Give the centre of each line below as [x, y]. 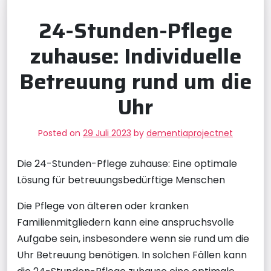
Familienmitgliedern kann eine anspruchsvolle [126, 222]
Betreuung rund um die [135, 81]
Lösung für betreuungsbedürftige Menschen [121, 180]
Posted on [60, 133]
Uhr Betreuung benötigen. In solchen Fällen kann [132, 255]
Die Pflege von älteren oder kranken [103, 206]
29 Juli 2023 [107, 133]
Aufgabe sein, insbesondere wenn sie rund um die [133, 239]
